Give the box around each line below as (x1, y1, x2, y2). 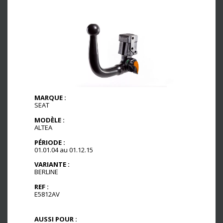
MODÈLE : (34, 115, 65, 124)
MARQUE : (34, 93, 66, 102)
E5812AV (34, 190, 60, 199)
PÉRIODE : (34, 137, 65, 147)
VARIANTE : (34, 160, 70, 169)
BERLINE (34, 167, 58, 177)
